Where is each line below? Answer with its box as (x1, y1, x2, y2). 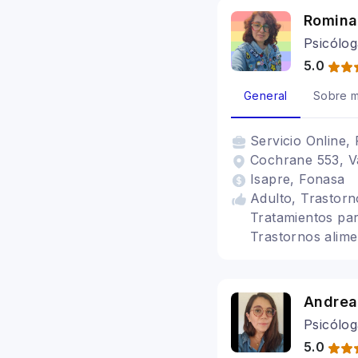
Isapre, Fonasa (250, 171, 345, 187)
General (244, 89, 288, 102)
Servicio (250, 133, 306, 149)
